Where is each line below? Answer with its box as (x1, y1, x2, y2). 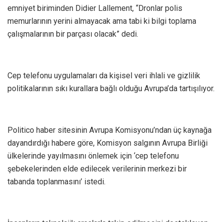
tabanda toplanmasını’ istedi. (7, 177, 106, 187)
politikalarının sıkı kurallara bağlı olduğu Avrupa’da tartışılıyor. (7, 84, 215, 94)
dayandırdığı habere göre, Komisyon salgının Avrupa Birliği (7, 138, 208, 148)
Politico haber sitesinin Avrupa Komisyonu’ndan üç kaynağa (7, 125, 212, 135)
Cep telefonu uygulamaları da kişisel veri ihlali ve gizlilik (7, 71, 200, 81)
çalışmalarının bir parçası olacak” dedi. (7, 29, 138, 39)
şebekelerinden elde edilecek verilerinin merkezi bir (7, 164, 187, 174)
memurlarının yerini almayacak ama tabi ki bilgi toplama (7, 16, 196, 26)
